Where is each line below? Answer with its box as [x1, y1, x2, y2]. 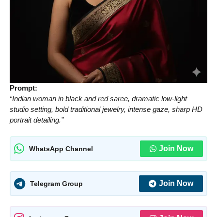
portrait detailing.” [10, 115, 63, 124]
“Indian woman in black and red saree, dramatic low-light [10, 94, 187, 103]
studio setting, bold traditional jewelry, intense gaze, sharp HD [10, 105, 202, 113]
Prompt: [10, 83, 37, 92]
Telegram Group [30, 179, 83, 187]
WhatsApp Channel [29, 144, 93, 153]
